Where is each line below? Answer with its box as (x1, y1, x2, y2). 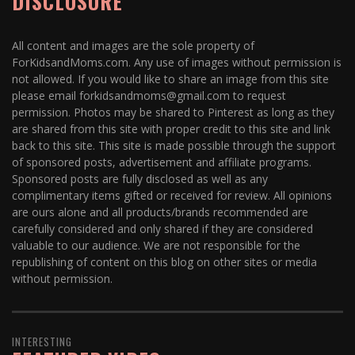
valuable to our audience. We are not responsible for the (12, 238, 300, 253)
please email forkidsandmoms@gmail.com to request (12, 88, 286, 103)
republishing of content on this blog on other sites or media (12, 254, 317, 269)
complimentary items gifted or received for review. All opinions (12, 188, 332, 203)
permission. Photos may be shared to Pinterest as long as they (12, 105, 334, 120)
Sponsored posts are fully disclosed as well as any (12, 171, 268, 186)
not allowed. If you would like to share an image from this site (12, 71, 329, 86)
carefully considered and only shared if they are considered (12, 221, 313, 236)
